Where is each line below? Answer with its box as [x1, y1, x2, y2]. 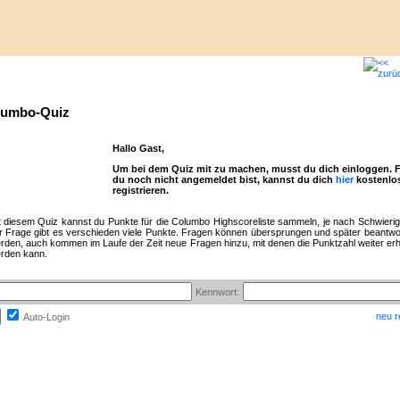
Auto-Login [23, 312, 70, 322]
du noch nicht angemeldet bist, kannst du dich [112, 174, 336, 185]
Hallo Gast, [112, 143, 164, 154]
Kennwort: [196, 287, 239, 297]
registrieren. [112, 185, 169, 196]
